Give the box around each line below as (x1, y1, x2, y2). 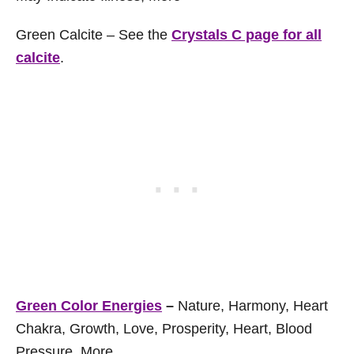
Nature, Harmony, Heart (178, 298, 328, 314)
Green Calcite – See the (16, 27, 171, 43)
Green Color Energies (16, 298, 162, 314)
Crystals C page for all (171, 27, 322, 43)
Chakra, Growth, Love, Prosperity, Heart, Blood (16, 321, 312, 337)
